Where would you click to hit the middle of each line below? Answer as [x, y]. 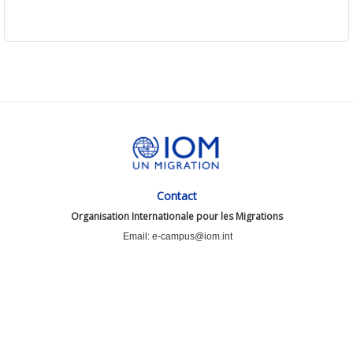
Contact [176, 196]
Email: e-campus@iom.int [178, 237]
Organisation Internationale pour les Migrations [176, 217]
